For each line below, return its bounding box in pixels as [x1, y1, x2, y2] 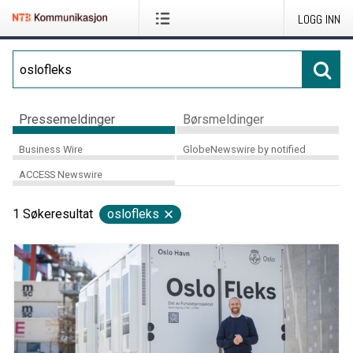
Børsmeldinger [182, 111, 264, 127]
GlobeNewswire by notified [182, 143, 306, 155]
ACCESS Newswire [19, 169, 102, 181]
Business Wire [19, 143, 83, 155]
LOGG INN [298, 11, 340, 28]
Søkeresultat [23, 206, 93, 222]
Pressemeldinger [19, 111, 115, 127]
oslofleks [107, 206, 159, 222]
